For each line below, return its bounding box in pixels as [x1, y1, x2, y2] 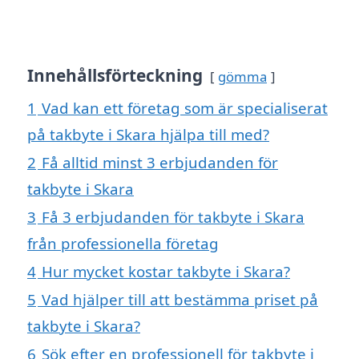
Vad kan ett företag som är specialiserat [42, 98, 328, 119]
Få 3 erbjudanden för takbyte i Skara [42, 207, 305, 228]
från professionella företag [27, 233, 219, 254]
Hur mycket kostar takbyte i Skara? [42, 261, 290, 282]
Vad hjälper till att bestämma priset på [42, 289, 318, 310]
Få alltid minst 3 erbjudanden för [42, 152, 278, 173]
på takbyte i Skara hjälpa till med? [27, 124, 269, 145]
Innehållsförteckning [27, 64, 203, 87]
